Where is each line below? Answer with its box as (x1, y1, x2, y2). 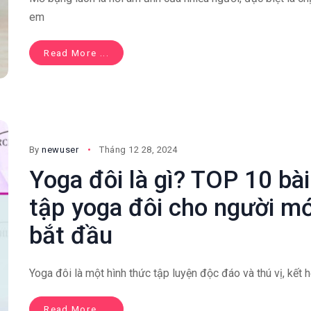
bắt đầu (28, 221, 112, 251)
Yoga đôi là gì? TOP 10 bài (28, 166, 310, 195)
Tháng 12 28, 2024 (99, 144, 178, 155)
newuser (42, 144, 79, 155)
